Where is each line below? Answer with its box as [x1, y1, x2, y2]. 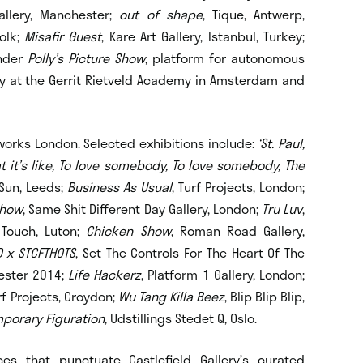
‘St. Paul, [254, 132, 305, 153]
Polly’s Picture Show [27, 47, 145, 68]
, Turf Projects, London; [171, 176, 305, 197]
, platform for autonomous [144, 47, 305, 68]
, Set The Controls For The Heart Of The [75, 241, 305, 263]
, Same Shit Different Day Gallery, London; [23, 198, 262, 219]
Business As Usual [66, 176, 172, 197]
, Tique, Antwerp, [202, 3, 305, 24]
